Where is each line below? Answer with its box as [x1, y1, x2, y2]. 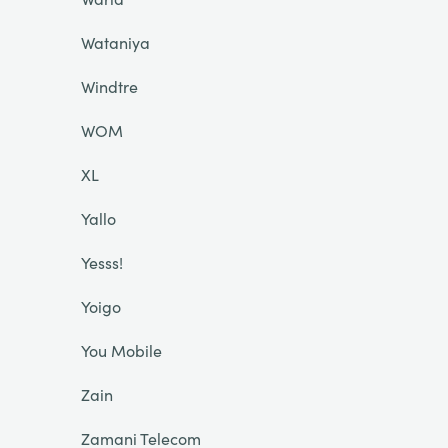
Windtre [80, 75, 138, 97]
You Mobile [80, 339, 162, 361]
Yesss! [80, 251, 123, 273]
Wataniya [80, 31, 150, 53]
